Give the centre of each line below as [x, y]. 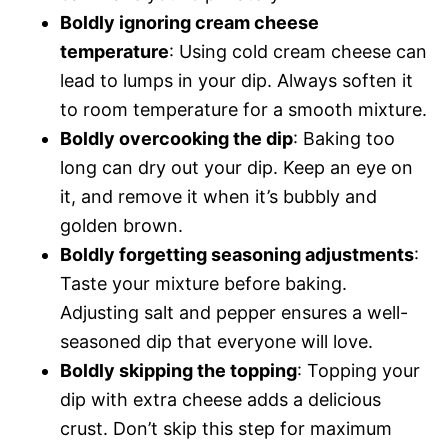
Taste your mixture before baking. [203, 283]
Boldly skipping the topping [178, 370]
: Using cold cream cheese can [298, 51]
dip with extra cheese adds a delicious [220, 399]
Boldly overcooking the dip [176, 138]
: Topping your [358, 370]
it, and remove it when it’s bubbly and [218, 196]
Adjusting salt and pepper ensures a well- [234, 312]
